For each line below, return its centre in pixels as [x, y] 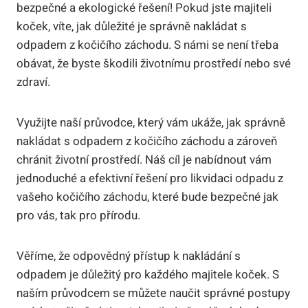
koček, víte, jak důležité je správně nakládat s [132, 26]
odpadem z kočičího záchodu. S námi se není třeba [147, 45]
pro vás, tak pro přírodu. [78, 215]
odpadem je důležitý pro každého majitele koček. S [148, 274]
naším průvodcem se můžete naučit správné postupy [153, 293]
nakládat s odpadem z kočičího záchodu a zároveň [147, 141]
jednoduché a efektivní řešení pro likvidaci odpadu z [150, 178]
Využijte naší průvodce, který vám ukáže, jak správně [151, 122]
